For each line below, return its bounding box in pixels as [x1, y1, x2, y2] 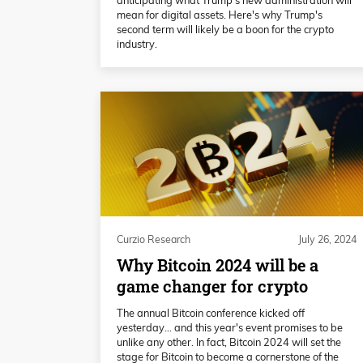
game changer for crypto [117, 275, 308, 297]
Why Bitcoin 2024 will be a [117, 254, 318, 276]
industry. [117, 36, 157, 50]
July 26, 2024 [298, 233, 357, 246]
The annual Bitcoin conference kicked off [117, 305, 305, 319]
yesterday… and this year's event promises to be [117, 320, 343, 334]
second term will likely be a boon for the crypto [117, 22, 334, 36]
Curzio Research [117, 233, 190, 246]
